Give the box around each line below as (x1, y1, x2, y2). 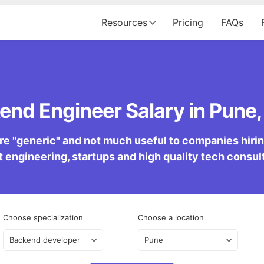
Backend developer (9, 235, 80, 245)
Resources (101, 16, 147, 28)
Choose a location (138, 213, 204, 223)
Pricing (173, 16, 203, 28)
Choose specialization (2, 213, 83, 223)
